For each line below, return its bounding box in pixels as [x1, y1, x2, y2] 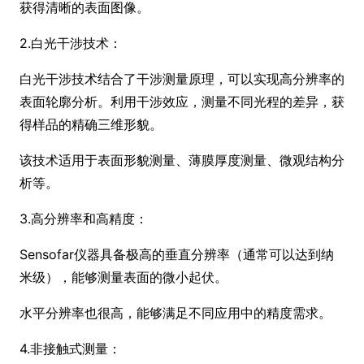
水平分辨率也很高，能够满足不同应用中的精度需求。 [19, 305, 331, 321]
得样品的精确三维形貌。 [19, 116, 162, 132]
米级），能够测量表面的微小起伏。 [19, 269, 227, 285]
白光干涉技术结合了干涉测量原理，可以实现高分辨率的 [19, 71, 344, 87]
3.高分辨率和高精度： [19, 210, 148, 227]
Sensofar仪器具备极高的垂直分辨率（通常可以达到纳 [19, 246, 334, 262]
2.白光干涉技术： [19, 35, 122, 51]
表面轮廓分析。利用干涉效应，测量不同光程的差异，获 [19, 93, 344, 110]
